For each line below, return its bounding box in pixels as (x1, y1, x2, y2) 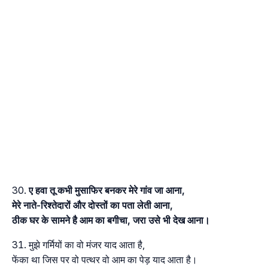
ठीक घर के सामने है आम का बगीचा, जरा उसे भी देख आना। (12, 214, 210, 226)
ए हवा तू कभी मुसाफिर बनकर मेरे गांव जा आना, (29, 184, 185, 196)
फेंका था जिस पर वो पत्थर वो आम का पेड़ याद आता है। (12, 253, 197, 266)
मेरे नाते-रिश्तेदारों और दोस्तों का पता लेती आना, (12, 199, 173, 211)
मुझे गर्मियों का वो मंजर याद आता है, (29, 238, 145, 251)
